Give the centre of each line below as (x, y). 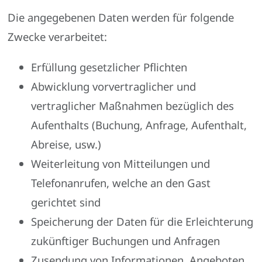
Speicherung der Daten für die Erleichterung (142, 221)
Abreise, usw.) (66, 144)
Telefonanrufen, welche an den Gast (121, 182)
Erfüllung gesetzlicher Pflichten (109, 67)
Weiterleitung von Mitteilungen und (121, 163)
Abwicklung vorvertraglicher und (114, 86)
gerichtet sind (66, 202)
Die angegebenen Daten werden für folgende (121, 18)
